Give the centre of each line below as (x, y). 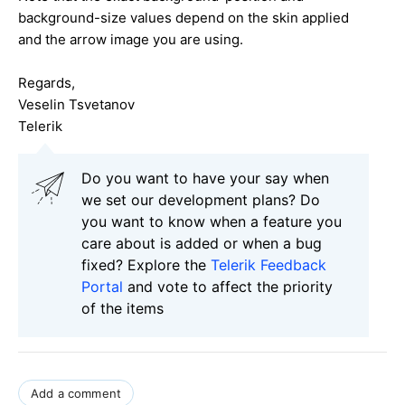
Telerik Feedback (268, 265)
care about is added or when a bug (202, 244)
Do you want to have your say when (205, 179)
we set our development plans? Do (201, 200)
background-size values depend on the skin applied (184, 18)
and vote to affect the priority (228, 287)
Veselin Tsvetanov (76, 105)
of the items (122, 309)
